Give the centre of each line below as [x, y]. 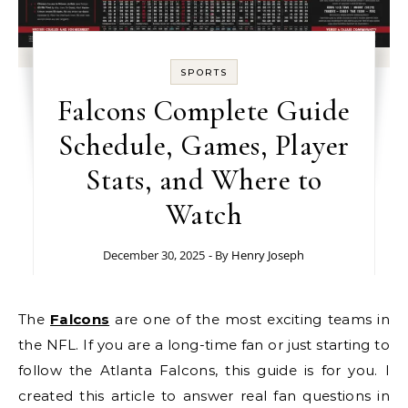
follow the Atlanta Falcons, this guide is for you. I [204, 370]
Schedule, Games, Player [204, 145]
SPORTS [204, 72]
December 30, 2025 [154, 255]
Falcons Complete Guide [204, 111]
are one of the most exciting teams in [250, 319]
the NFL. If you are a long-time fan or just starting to [204, 345]
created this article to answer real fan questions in [204, 396]
